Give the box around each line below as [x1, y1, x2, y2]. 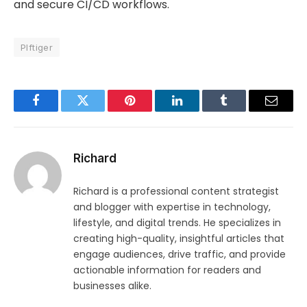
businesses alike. [73, 279, 151, 293]
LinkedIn [175, 104, 221, 117]
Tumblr [223, 104, 260, 117]
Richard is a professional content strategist [73, 184, 279, 199]
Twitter [82, 104, 118, 117]
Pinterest [129, 104, 173, 117]
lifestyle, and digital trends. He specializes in [73, 216, 281, 230]
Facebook [34, 104, 83, 117]
